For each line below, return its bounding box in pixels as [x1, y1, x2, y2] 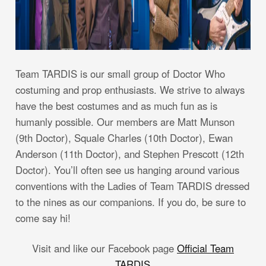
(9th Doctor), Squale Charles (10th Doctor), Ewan [15, 130, 233, 145]
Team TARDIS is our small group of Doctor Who [15, 66, 225, 81]
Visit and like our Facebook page [32, 240, 177, 255]
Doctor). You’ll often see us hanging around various [15, 162, 239, 177]
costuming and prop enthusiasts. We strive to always [15, 82, 245, 97]
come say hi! [15, 210, 71, 225]
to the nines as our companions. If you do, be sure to [15, 194, 246, 209]
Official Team [177, 240, 234, 255]
